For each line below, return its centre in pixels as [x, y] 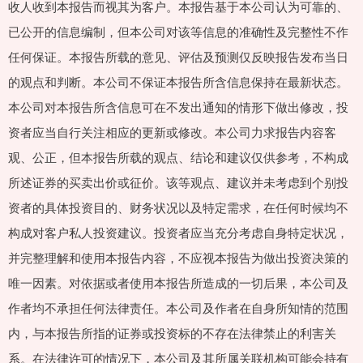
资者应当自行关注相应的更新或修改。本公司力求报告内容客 [172, 132]
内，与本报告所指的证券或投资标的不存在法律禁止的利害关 [172, 333]
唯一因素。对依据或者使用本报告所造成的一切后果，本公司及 [178, 283]
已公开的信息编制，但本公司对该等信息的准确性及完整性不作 [178, 32]
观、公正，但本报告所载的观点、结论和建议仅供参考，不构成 [178, 157]
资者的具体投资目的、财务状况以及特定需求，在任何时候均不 [178, 207]
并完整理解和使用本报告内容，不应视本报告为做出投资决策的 [178, 258]
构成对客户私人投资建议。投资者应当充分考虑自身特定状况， [178, 233]
